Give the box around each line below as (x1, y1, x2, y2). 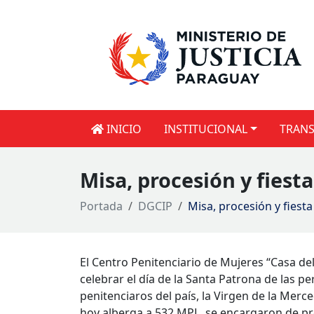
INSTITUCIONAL (164, 121, 247, 137)
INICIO (104, 121, 142, 137)
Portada (80, 198, 123, 214)
